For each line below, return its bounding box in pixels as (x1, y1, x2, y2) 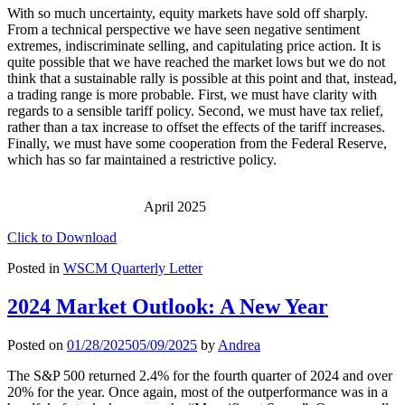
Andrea (218, 336, 260, 353)
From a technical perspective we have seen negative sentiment (7, 22, 360, 38)
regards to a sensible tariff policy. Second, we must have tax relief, (7, 103, 383, 119)
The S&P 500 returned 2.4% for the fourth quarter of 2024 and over (7, 367, 392, 383)
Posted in (7, 260, 63, 277)
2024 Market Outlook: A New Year (7, 294, 328, 318)
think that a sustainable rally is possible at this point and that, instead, (7, 71, 397, 87)
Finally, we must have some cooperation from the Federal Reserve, (7, 136, 387, 152)
